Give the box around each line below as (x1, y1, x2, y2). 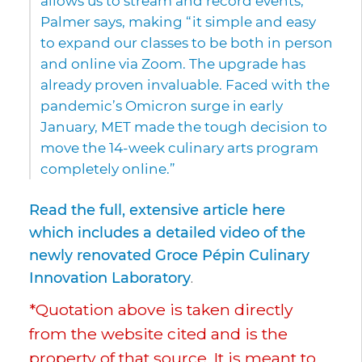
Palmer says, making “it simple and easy (40, 14, 316, 31)
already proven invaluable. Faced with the (40, 77, 330, 94)
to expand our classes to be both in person (40, 35, 333, 52)
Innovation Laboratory (29, 269, 191, 287)
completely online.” (40, 161, 175, 178)
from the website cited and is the (29, 324, 288, 344)
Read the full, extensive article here (29, 201, 285, 219)
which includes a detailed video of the (29, 224, 305, 242)
